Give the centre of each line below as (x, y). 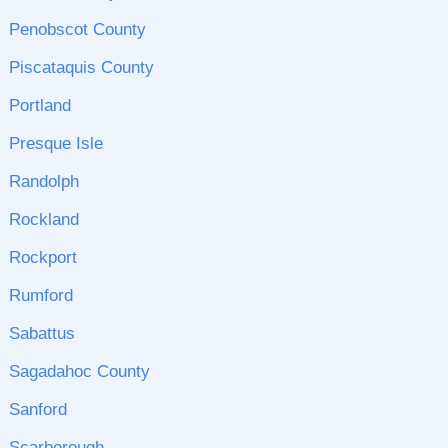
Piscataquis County (81, 67)
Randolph (43, 181)
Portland (39, 105)
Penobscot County (77, 29)
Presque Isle (55, 143)
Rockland (43, 219)
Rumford (40, 295)
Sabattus (41, 333)
